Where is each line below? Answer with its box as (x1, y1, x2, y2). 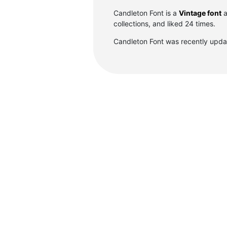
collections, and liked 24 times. (113, 19, 215, 28)
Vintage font (179, 9, 221, 17)
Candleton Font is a (113, 9, 179, 17)
